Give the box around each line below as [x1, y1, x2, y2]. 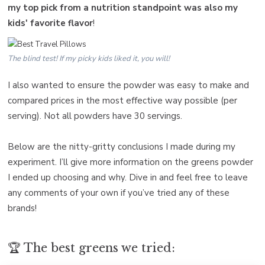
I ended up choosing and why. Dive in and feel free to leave [8, 171, 248, 183]
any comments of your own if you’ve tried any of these [8, 186, 230, 199]
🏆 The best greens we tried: [8, 240, 175, 255]
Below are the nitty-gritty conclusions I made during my [8, 140, 235, 153]
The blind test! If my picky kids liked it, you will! [8, 53, 170, 64]
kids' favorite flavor [8, 17, 93, 29]
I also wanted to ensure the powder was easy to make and [8, 79, 249, 91]
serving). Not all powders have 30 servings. [8, 109, 182, 122]
